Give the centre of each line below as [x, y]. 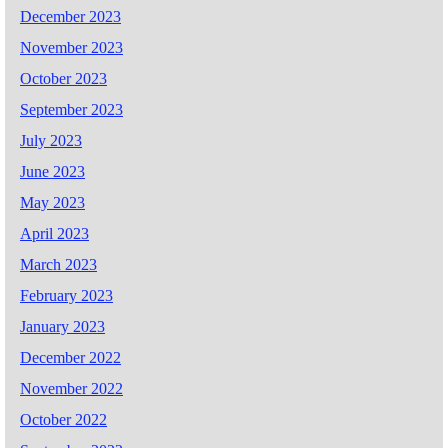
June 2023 [52, 172]
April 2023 [54, 234]
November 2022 [71, 389]
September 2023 [71, 110]
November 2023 [71, 48]
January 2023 [62, 327]
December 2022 [70, 358]
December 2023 [70, 17]
